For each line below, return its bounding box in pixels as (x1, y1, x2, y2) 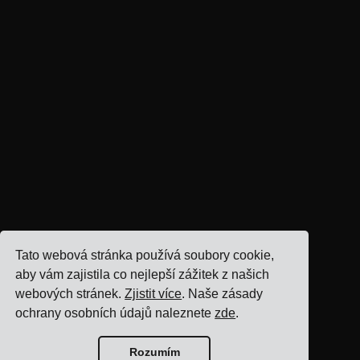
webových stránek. (15, 287, 125, 301)
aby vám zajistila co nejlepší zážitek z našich (15, 268, 270, 282)
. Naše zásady (182, 287, 264, 301)
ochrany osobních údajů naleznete (15, 306, 215, 321)
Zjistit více (125, 287, 182, 301)
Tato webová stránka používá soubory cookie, (15, 248, 275, 263)
